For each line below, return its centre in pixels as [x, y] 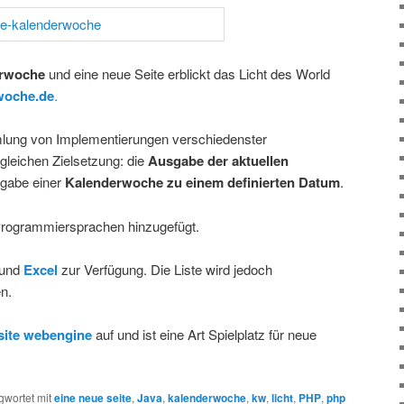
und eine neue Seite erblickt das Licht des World [188, 73]
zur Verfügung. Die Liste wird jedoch [165, 270]
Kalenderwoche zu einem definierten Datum [202, 183]
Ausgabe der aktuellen [218, 161]
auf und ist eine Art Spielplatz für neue [204, 335]
